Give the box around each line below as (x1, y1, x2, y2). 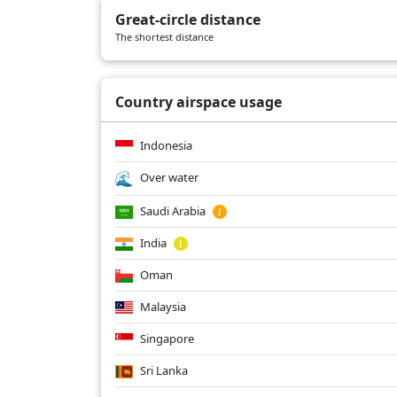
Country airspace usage (115, 92, 282, 113)
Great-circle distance (115, 10, 261, 30)
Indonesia (137, 137, 192, 154)
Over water (137, 169, 198, 186)
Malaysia (137, 298, 186, 315)
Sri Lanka (137, 362, 188, 378)
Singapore (137, 330, 194, 346)
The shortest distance (115, 30, 214, 44)
